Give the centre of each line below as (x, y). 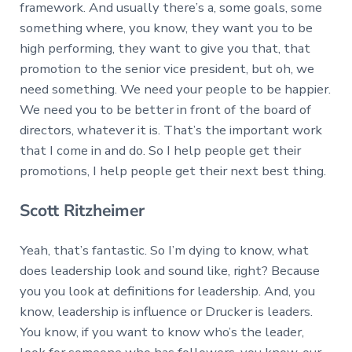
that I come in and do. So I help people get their (160, 150)
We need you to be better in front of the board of (165, 109)
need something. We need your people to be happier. (175, 89)
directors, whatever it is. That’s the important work (170, 130)
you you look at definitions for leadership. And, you (167, 291)
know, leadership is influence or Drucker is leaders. (166, 312)
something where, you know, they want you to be (166, 27)
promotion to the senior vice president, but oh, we (167, 68)
